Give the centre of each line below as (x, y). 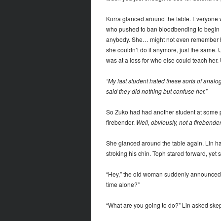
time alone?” (123, 184)
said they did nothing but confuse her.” (156, 91)
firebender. (121, 122)
